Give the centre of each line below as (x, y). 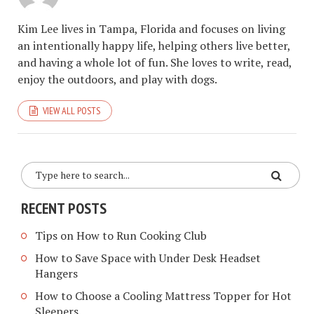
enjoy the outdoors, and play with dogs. (117, 79)
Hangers (56, 274)
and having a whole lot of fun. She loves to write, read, (155, 62)
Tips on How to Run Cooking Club (121, 236)
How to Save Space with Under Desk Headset (148, 258)
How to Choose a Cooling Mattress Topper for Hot (163, 296)
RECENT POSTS (64, 208)
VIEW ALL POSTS (71, 110)
